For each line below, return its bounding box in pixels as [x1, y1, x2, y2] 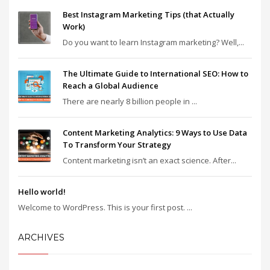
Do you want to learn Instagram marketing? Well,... [63, 37, 244, 48]
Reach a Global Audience [63, 80, 159, 91]
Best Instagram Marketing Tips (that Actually [63, 9, 234, 20]
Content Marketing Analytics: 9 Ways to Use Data [63, 127, 247, 138]
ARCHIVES [18, 232, 64, 243]
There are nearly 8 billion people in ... [63, 96, 197, 107]
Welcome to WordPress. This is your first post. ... [18, 202, 192, 213]
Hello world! [18, 186, 66, 197]
